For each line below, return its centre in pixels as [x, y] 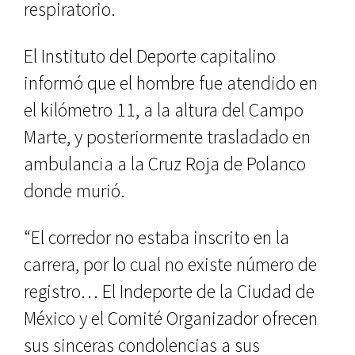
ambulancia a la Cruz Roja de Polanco [165, 163]
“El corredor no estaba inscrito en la [157, 237]
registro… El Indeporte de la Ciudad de [169, 291]
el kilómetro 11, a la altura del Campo [164, 109]
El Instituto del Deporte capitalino [150, 55]
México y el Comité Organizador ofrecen [171, 318]
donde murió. [74, 190]
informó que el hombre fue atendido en [171, 82]
